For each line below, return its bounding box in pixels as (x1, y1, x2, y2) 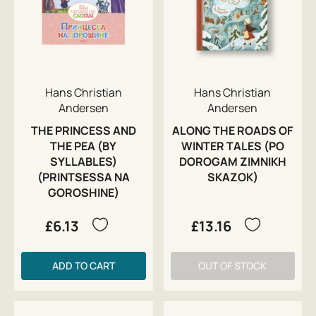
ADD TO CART (51, 259, 115, 273)
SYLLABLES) (49, 154, 117, 170)
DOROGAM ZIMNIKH (178, 154, 286, 170)
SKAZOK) (207, 169, 258, 186)
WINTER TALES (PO (181, 138, 284, 154)
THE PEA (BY (50, 138, 117, 154)
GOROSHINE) (47, 185, 119, 201)
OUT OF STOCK (198, 259, 267, 273)
